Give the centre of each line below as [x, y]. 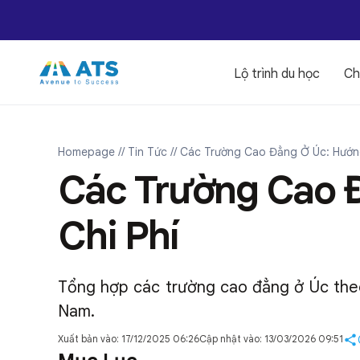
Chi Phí [119, 236]
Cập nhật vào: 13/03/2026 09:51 [271, 339]
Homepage [86, 152]
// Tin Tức [143, 152]
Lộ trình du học [276, 74]
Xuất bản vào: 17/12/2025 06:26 [129, 339]
